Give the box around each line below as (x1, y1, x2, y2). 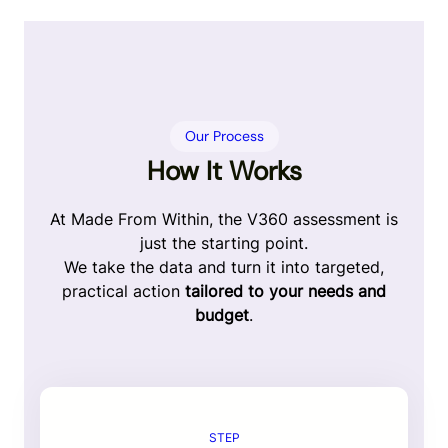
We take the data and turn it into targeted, (64, 257, 384, 278)
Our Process (184, 127, 264, 146)
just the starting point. (140, 233, 308, 254)
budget (195, 305, 249, 326)
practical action (62, 281, 185, 302)
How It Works (146, 154, 302, 189)
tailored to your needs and (185, 281, 386, 302)
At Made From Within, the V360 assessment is (50, 209, 398, 230)
